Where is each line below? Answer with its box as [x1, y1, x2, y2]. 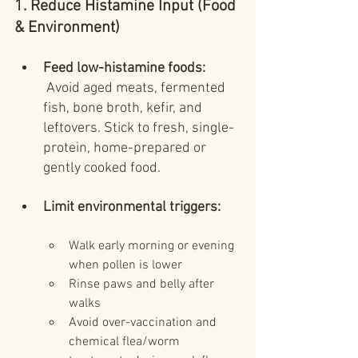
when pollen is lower [69, 257, 182, 274]
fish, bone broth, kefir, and [43, 100, 205, 117]
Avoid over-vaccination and [69, 315, 220, 332]
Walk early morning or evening [69, 238, 237, 255]
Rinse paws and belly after [69, 276, 217, 293]
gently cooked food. [43, 160, 161, 177]
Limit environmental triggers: [43, 199, 221, 217]
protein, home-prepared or [43, 140, 209, 157]
